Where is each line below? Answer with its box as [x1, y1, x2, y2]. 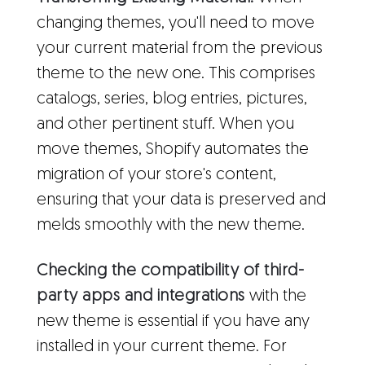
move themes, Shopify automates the [37, 141, 309, 158]
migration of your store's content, [37, 166, 276, 183]
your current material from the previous [37, 40, 323, 57]
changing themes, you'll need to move [37, 15, 314, 32]
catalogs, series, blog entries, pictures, [37, 90, 307, 108]
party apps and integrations [37, 288, 245, 305]
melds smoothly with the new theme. [37, 217, 305, 234]
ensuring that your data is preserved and [37, 191, 326, 209]
